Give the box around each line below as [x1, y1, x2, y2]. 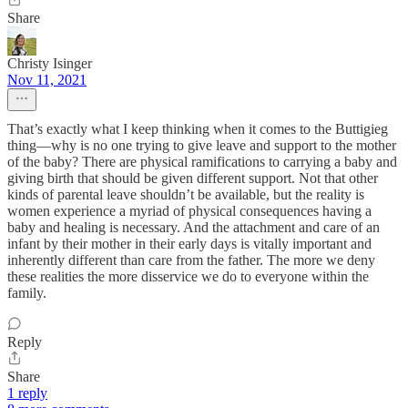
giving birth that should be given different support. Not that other [7, 170, 378, 187]
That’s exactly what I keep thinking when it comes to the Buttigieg [7, 121, 388, 138]
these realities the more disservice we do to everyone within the [7, 269, 369, 285]
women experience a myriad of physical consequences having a [7, 203, 372, 219]
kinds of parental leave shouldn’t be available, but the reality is [7, 187, 364, 203]
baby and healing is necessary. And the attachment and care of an [7, 219, 380, 236]
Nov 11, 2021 [7, 72, 87, 88]
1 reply [7, 385, 47, 402]
